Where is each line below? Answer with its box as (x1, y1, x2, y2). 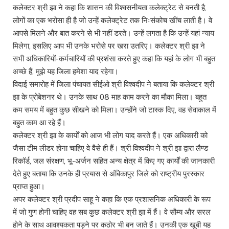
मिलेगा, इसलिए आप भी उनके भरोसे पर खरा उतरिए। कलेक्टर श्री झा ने (13, 41, 205, 51)
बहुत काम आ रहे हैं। (13, 118, 66, 127)
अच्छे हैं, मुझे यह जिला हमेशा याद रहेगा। (13, 67, 119, 76)
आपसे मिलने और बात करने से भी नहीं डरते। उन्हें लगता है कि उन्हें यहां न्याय (13, 29, 214, 38)
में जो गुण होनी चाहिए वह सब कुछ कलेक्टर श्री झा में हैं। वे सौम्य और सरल (13, 208, 211, 217)
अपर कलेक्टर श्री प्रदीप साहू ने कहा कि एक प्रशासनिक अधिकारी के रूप (13, 195, 211, 204)
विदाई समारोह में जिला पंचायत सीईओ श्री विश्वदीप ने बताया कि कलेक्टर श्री (13, 80, 214, 89)
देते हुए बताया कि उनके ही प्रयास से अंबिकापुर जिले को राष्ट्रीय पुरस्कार (13, 169, 204, 178)
